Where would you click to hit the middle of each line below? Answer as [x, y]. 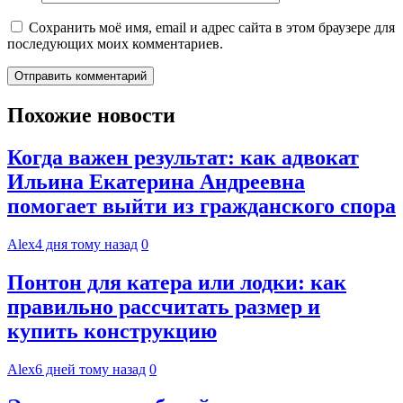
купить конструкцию [112, 331]
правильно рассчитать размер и [164, 306]
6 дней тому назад [90, 369]
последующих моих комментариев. [115, 44]
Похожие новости [91, 115]
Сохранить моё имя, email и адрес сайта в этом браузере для [212, 27]
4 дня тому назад [86, 244]
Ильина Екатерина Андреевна [156, 181]
